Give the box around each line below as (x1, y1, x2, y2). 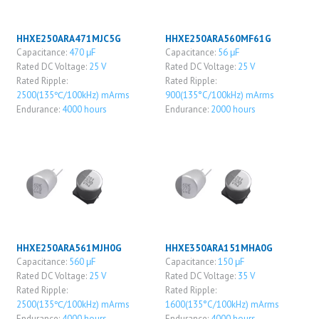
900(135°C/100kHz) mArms (164, 89, 274, 102)
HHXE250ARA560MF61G (164, 32, 271, 46)
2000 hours (210, 103, 256, 116)
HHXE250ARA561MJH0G (16, 241, 122, 254)
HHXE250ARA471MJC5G (16, 32, 121, 46)
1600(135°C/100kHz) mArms (164, 298, 279, 310)
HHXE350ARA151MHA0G (164, 241, 273, 254)
